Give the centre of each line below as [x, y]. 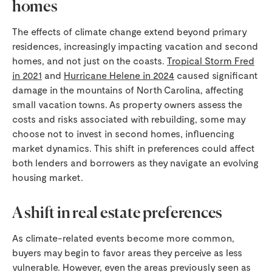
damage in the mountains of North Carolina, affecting [128, 90]
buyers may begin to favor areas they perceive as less [127, 252]
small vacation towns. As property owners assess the [127, 104]
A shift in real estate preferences [117, 214]
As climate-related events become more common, [123, 238]
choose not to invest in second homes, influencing [123, 133]
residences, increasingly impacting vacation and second [135, 46]
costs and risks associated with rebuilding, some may [129, 119]
